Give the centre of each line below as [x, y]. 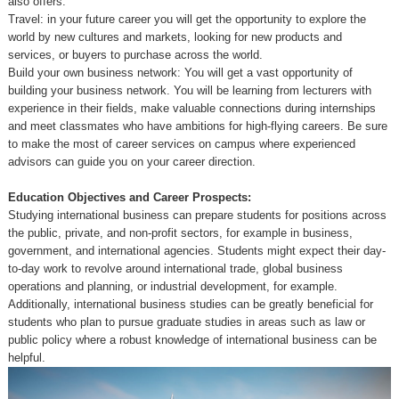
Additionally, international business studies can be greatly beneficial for [190, 305]
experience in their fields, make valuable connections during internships [191, 109]
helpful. [26, 358]
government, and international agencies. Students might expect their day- [196, 251]
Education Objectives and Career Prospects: [129, 198]
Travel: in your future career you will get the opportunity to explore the [187, 20]
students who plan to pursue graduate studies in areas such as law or [186, 322]
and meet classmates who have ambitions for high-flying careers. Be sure [197, 126]
